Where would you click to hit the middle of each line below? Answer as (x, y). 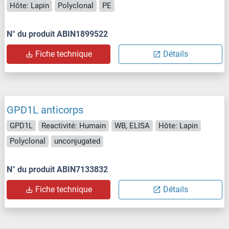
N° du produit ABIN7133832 (57, 169)
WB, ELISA (132, 125)
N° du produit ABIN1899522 (57, 34)
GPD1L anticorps (45, 110)
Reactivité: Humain (74, 125)
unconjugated (77, 141)
